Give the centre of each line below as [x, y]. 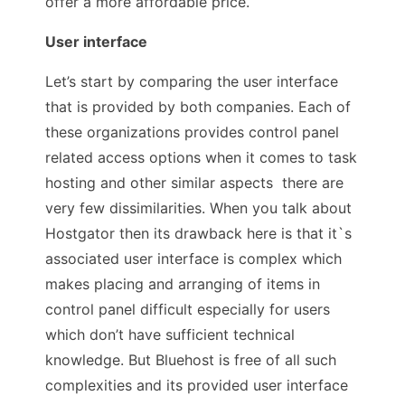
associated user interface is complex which [193, 258]
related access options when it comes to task [201, 157]
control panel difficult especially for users [188, 309]
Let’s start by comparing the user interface [192, 81]
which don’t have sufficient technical [170, 334]
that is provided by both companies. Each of [198, 106]
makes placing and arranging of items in [183, 283]
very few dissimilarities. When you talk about [198, 207]
